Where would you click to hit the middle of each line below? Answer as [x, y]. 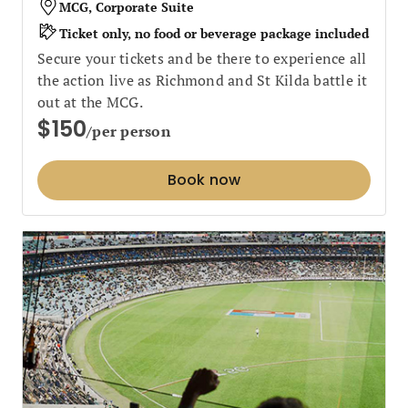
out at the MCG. [90, 102]
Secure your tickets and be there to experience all [202, 58]
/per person [128, 131]
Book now [204, 179]
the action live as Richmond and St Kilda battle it [203, 80]
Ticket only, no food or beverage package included [214, 33]
